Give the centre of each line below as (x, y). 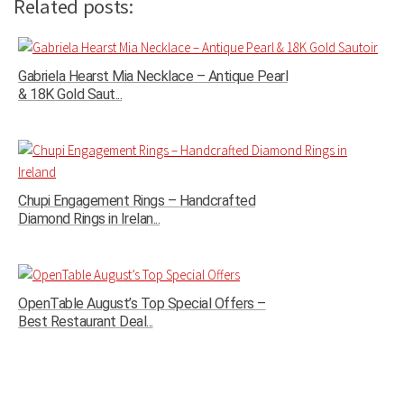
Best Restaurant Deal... (86, 322)
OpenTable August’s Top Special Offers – (142, 304)
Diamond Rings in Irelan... (89, 219)
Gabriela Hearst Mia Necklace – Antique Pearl (153, 77)
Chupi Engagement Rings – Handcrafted (137, 201)
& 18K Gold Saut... (70, 95)
